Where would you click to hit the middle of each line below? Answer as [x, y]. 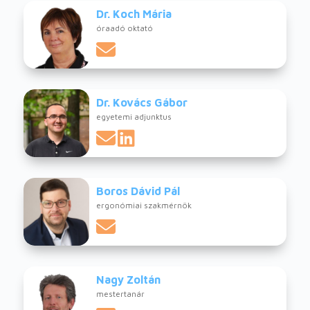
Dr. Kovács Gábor [142, 103]
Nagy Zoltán [128, 280]
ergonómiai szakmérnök [144, 206]
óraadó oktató [124, 28]
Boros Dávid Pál [138, 191]
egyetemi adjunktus [134, 117]
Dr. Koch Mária [134, 14]
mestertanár [120, 294]
